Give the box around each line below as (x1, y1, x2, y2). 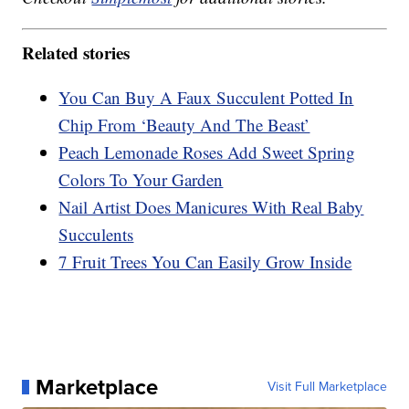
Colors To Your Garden (58, 167, 224, 191)
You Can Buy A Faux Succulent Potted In (58, 85, 354, 109)
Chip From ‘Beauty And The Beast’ (58, 112, 310, 136)
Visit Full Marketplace (267, 376, 387, 396)
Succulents (58, 222, 134, 246)
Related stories (22, 39, 131, 65)
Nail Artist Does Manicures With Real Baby (58, 194, 364, 218)
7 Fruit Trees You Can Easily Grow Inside (58, 249, 352, 273)
